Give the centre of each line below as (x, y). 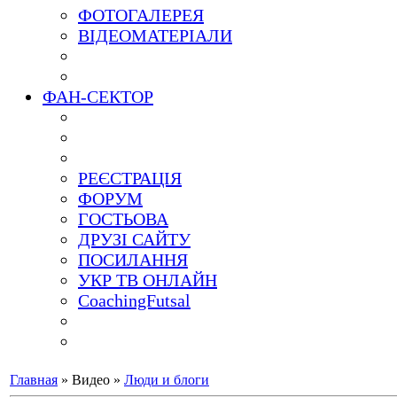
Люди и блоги (167, 380)
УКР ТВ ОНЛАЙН (148, 280)
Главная (34, 380)
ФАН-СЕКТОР (98, 97)
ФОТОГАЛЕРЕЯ (141, 15)
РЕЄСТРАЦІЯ (130, 178)
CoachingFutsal (134, 300)
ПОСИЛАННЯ (133, 260)
